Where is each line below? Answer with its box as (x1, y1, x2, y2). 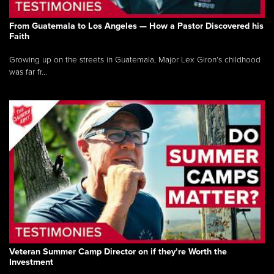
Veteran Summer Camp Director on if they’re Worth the (9, 246, 227, 257)
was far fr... (9, 67, 47, 77)
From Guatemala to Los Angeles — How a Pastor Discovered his (9, 20, 264, 31)
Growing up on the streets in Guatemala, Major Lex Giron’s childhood (9, 54, 261, 65)
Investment (9, 257, 53, 268)
